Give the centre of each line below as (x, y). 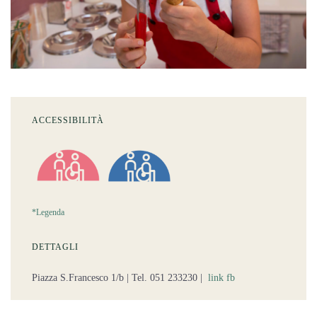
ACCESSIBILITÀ (68, 120)
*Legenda (48, 212)
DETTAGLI (55, 247)
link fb (223, 277)
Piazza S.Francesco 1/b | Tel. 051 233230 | (120, 277)
